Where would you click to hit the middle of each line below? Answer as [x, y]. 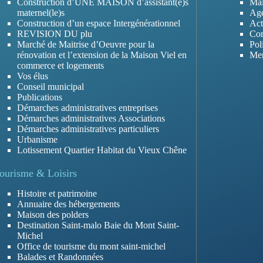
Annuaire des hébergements [68, 204]
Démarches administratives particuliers [88, 129]
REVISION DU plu [54, 33]
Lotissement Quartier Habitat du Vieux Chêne [102, 150]
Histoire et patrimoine [57, 193]
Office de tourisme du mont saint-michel [91, 246]
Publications [39, 97]
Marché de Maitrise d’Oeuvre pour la [85, 44]
